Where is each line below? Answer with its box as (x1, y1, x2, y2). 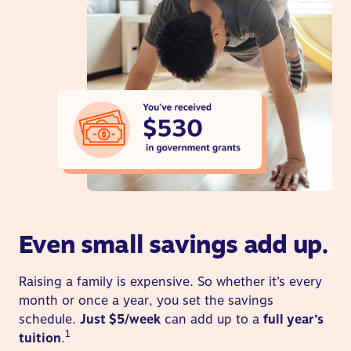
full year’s (263, 311, 324, 327)
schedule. (19, 311, 80, 327)
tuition (19, 330, 61, 346)
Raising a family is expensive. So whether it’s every (19, 273, 322, 289)
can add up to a (161, 311, 263, 327)
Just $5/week (80, 311, 161, 327)
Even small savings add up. (19, 229, 329, 259)
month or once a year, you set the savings (19, 292, 273, 308)
